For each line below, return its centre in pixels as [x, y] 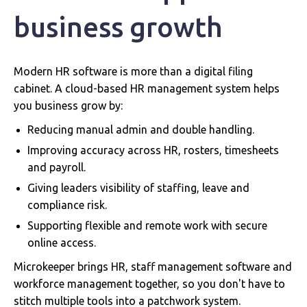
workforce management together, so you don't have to [149, 283]
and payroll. [57, 167]
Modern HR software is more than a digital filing [133, 71]
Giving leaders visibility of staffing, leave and [138, 187]
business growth [118, 27]
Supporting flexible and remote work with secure [147, 225]
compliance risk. [67, 205]
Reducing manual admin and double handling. [141, 129]
